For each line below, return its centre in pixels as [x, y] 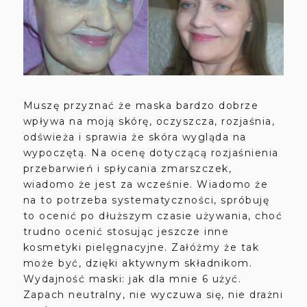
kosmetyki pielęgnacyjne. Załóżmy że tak [141, 247]
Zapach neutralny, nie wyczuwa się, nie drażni [153, 294]
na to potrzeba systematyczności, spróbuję [146, 200]
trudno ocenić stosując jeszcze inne [126, 231]
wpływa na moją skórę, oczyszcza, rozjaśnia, [149, 121]
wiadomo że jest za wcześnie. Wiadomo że [146, 184]
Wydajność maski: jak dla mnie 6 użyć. [134, 279]
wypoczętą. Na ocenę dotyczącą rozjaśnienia [151, 152]
